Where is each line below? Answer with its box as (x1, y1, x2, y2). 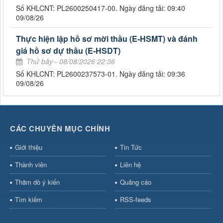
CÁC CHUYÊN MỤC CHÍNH (10, 122, 110, 134)
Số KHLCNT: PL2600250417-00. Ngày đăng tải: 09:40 (16, 2, 185, 13)
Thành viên (15, 159, 47, 169)
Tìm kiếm (15, 194, 42, 204)
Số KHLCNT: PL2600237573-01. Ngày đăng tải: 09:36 (16, 68, 185, 79)
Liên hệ (119, 159, 141, 169)
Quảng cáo (119, 177, 151, 187)
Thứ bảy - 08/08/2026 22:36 (26, 56, 115, 66)
